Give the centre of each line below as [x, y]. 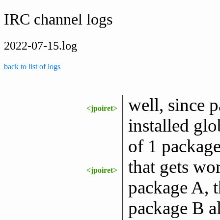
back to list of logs [32, 66]
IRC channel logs [58, 19]
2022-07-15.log [41, 45]
